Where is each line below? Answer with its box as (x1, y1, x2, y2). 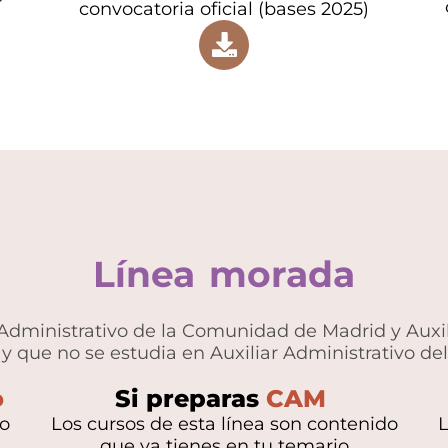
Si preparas (115, 383, 266, 413)
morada (209, 251, 355, 296)
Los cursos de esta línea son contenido (50, 412, 398, 435)
